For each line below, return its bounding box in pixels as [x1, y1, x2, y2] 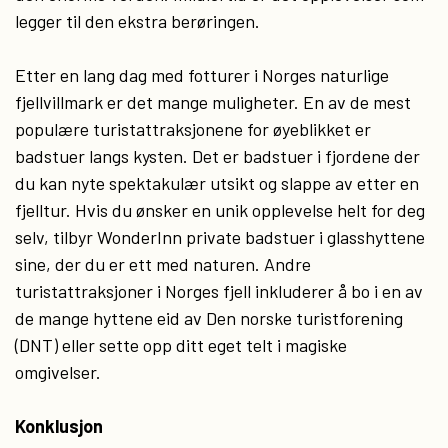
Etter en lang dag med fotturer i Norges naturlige [15, 64, 389, 86]
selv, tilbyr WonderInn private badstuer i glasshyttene [15, 226, 425, 248]
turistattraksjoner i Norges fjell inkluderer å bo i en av [15, 280, 423, 302]
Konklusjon [15, 415, 103, 437]
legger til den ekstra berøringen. [15, 10, 260, 32]
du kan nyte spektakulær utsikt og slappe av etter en [15, 172, 419, 194]
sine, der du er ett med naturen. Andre [15, 253, 311, 275]
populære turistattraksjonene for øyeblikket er [15, 118, 371, 140]
